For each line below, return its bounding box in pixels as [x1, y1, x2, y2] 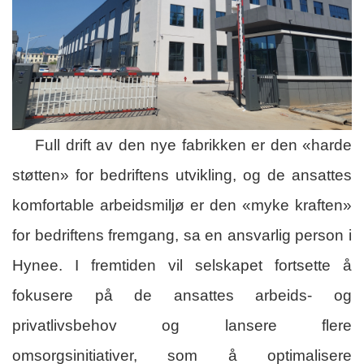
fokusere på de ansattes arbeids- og [12, 287, 352, 305]
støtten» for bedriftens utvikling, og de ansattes [12, 167, 352, 184]
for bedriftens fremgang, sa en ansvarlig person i [12, 227, 352, 245]
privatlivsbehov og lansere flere [12, 317, 352, 335]
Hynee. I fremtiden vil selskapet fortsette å [12, 257, 352, 275]
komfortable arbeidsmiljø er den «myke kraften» [12, 197, 352, 214]
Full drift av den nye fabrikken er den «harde [35, 136, 352, 154]
